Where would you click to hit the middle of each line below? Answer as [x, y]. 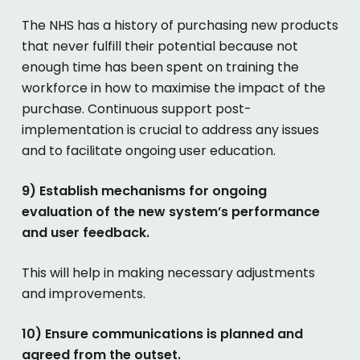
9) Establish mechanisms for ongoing [144, 191]
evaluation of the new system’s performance [170, 212]
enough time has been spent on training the [160, 67]
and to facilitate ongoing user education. [148, 151]
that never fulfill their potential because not [160, 47]
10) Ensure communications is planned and [162, 334]
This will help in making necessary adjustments [168, 273]
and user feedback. [85, 233]
